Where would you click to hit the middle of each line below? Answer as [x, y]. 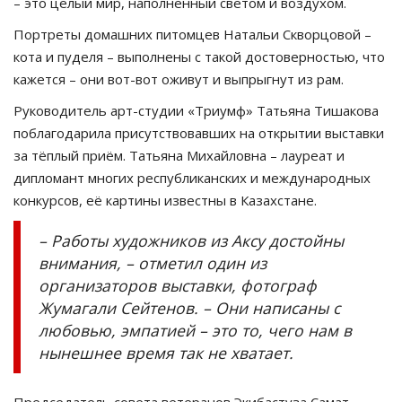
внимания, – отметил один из [153, 262]
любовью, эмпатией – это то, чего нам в [195, 330]
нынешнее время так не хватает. [166, 352]
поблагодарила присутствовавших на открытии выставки [199, 132]
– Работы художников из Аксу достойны [191, 240]
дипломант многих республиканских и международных [192, 177]
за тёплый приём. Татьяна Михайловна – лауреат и [179, 155]
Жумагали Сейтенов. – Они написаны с [189, 307]
